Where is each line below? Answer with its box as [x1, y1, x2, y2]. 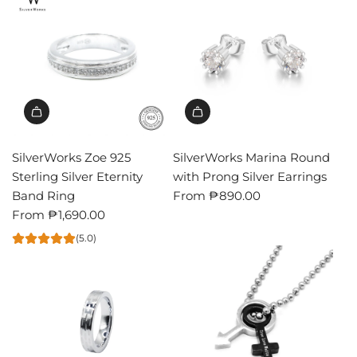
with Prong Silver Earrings [172, 168, 327, 184]
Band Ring [12, 187, 75, 203]
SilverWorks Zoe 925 [12, 149, 131, 165]
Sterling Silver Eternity [12, 168, 143, 184]
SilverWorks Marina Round [172, 149, 330, 165]
